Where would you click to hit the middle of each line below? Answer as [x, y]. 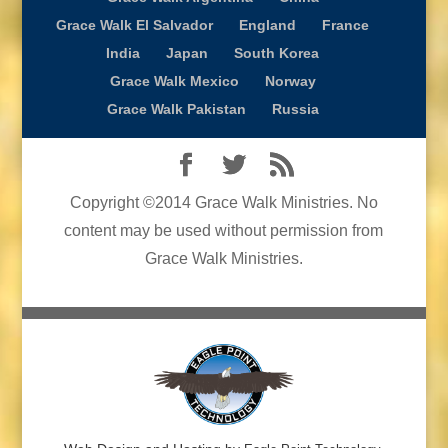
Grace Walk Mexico [174, 80]
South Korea [277, 52]
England [268, 24]
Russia [295, 108]
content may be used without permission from [224, 230]
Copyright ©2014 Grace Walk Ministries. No [223, 202]
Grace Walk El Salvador [135, 24]
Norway [290, 80]
